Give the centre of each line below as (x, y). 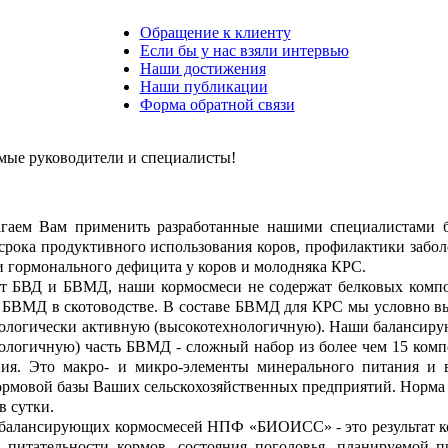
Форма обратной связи (217, 104)
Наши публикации (203, 86)
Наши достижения (202, 68)
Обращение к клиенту (215, 32)
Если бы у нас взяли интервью (244, 50)
